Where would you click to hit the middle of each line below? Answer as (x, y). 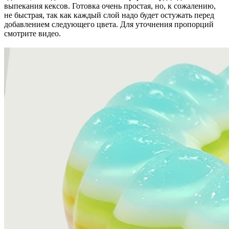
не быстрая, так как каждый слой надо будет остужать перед (109, 15)
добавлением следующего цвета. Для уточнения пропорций (109, 24)
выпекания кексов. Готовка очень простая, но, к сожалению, (110, 6)
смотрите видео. (32, 33)
